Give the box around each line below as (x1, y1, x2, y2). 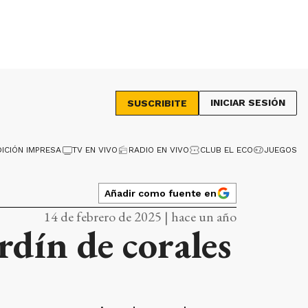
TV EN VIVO (72, 145, 118, 155)
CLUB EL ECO (200, 145, 253, 155)
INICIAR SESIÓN (210, 97, 285, 108)
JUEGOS (264, 145, 297, 155)
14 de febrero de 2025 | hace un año (44, 208, 236, 225)
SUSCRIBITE (127, 98, 187, 109)
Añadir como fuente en (104, 187, 217, 199)
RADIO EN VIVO (129, 145, 189, 155)
